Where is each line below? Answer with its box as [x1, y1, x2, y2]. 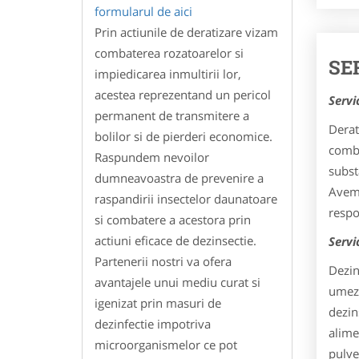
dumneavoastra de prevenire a [95, 169, 264, 186]
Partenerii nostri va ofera [95, 252, 232, 269]
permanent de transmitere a [95, 107, 249, 123]
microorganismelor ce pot [95, 336, 237, 353]
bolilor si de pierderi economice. [95, 127, 272, 144]
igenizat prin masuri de [95, 294, 221, 311]
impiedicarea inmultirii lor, [95, 65, 241, 82]
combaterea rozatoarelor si [95, 44, 244, 61]
